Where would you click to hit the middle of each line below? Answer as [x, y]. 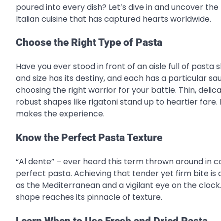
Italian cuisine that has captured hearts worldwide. [113, 19]
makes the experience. [60, 114]
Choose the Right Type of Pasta [89, 43]
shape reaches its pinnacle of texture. [89, 197]
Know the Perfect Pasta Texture [89, 137]
